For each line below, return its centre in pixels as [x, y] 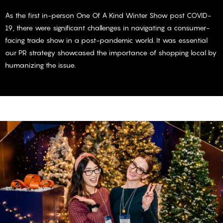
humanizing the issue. [40, 65]
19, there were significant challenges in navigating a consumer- [107, 28]
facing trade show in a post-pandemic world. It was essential [106, 40]
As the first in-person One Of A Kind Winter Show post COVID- [108, 15]
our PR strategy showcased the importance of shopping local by [111, 53]
